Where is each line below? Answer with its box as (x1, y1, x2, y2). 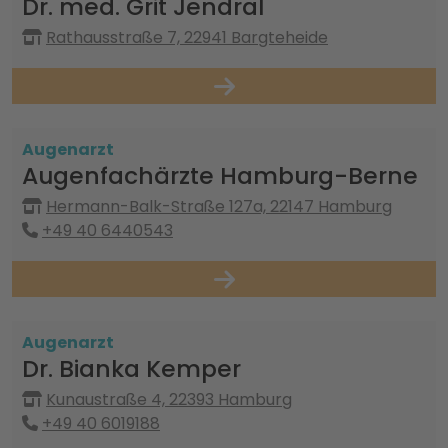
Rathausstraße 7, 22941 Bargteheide (46, 26, 328, 49)
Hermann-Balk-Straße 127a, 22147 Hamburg (46, 195, 392, 218)
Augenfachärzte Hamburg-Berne (22, 159, 418, 192)
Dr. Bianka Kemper (22, 352, 241, 385)
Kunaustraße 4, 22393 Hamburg (46, 388, 292, 411)
